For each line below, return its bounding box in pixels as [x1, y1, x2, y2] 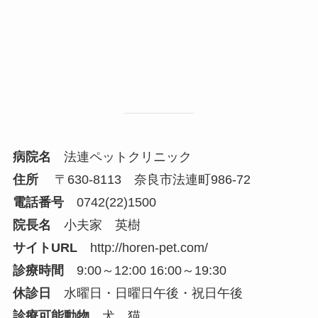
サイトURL [12, 241, 77, 256]
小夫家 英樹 [50, 218, 141, 233]
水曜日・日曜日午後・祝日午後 [50, 286, 243, 301]
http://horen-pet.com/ [89, 241, 208, 256]
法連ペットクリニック [50, 150, 192, 165]
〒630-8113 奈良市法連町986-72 [38, 172, 251, 187]
